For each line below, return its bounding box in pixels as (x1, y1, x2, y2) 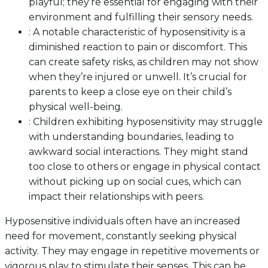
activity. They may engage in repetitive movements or (5, 245, 260, 257)
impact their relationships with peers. (29, 191, 204, 203)
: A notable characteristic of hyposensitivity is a (29, 26, 245, 38)
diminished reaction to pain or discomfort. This (29, 41, 247, 53)
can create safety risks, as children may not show (29, 56, 258, 68)
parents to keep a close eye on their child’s (29, 86, 232, 98)
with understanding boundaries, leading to (29, 131, 234, 143)
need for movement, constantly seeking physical (5, 230, 237, 242)
